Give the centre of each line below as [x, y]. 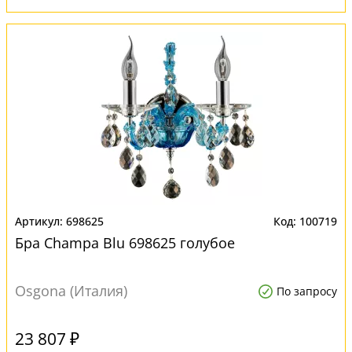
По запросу [307, 291]
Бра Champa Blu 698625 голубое [125, 243]
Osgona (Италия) [71, 291]
